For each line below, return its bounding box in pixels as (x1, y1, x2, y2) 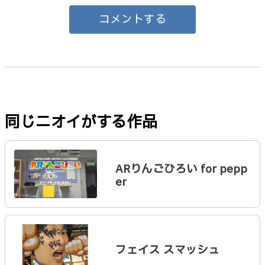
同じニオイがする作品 (5, 111, 157, 134)
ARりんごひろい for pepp (115, 160, 247, 177)
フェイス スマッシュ (115, 241, 219, 258)
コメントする (99, 11, 166, 28)
